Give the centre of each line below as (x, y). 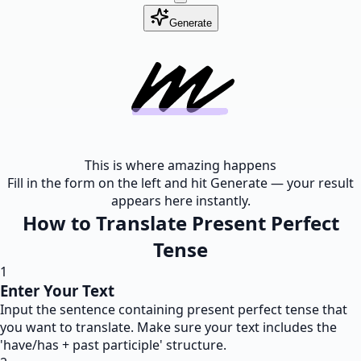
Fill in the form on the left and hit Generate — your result (180, 183)
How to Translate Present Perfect (180, 223)
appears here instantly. (180, 201)
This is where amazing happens (180, 165)
